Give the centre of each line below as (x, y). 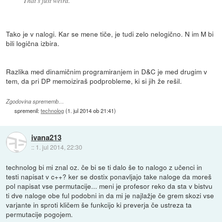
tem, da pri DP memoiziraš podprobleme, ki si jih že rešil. (94, 81)
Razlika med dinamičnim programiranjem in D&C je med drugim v (107, 71)
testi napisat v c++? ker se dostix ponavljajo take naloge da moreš (109, 176)
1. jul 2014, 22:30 (59, 147)
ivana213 (46, 138)
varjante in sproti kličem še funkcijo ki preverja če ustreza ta (99, 204)
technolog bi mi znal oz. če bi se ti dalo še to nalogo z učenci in (104, 167)
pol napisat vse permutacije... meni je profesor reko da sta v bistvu (110, 186)
